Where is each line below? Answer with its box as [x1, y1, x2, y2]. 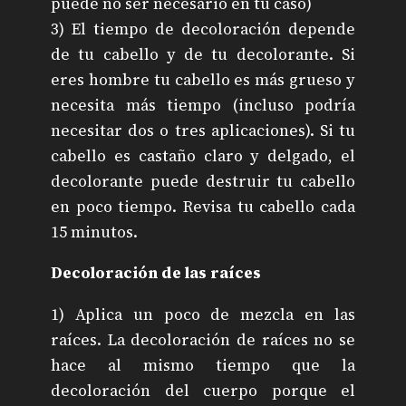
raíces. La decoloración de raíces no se [51, 328, 355, 351]
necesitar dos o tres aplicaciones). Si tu [51, 119, 355, 141]
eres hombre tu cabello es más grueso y [51, 68, 355, 91]
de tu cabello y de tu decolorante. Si [51, 43, 355, 65]
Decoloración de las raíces [51, 262, 261, 285]
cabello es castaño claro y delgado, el [51, 144, 355, 167]
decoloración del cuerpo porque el [51, 379, 355, 401]
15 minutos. [51, 220, 138, 243]
